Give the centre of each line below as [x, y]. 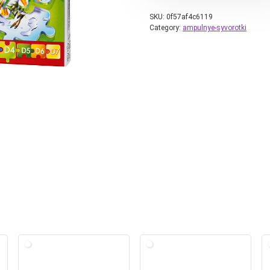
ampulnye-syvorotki [215, 28]
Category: [166, 28]
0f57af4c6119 [190, 17]
